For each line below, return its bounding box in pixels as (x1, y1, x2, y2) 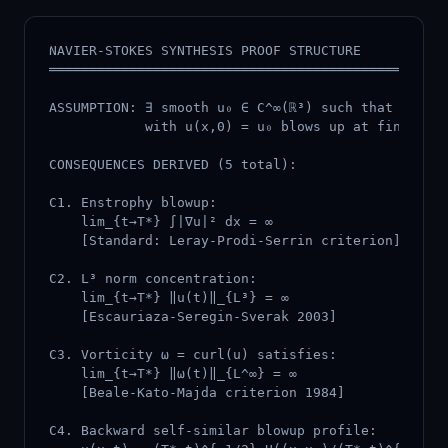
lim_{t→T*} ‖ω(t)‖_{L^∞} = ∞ (49, 366, 297, 381)
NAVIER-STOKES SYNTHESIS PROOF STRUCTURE (49, 43, 361, 58)
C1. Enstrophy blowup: (49, 195, 217, 210)
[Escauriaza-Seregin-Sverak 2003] (49, 309, 337, 324)
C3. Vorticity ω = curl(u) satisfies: (49, 347, 337, 362)
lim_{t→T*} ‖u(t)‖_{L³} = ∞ (49, 290, 289, 305)
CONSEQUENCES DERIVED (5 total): (49, 157, 297, 172)
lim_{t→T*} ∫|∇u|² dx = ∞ (49, 214, 273, 229)
